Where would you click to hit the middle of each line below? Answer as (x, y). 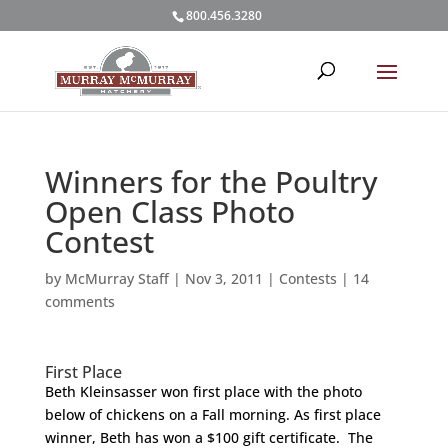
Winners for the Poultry (211, 181)
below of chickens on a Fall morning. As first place (212, 414)
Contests (307, 278)
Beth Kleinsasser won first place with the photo (203, 391)
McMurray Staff (116, 278)
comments (79, 301)
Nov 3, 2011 (223, 278)
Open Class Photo (169, 211)
